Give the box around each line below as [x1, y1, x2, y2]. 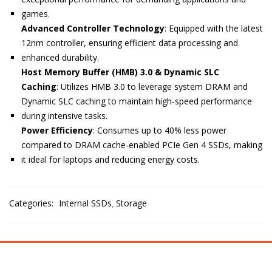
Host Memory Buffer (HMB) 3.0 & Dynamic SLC [21, 66, 219, 78]
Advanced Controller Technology [21, 22, 165, 34]
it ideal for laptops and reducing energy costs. [21, 154, 200, 165]
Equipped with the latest [169, 22, 263, 34]
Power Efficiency [21, 124, 93, 136]
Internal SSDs [59, 197, 112, 209]
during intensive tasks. [21, 110, 107, 121]
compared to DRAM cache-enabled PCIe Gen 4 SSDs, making [21, 139, 262, 151]
